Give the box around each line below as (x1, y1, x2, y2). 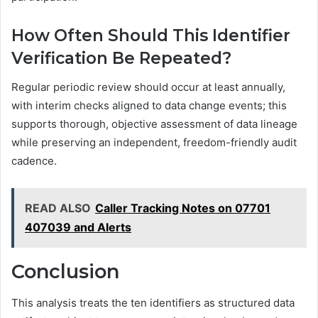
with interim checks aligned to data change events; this (11, 98, 287, 112)
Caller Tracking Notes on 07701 (95, 200, 270, 215)
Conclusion (11, 259, 119, 283)
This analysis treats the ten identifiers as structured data (11, 296, 295, 310)
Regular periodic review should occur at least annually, (11, 79, 285, 94)
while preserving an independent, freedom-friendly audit (11, 135, 297, 149)
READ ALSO (25, 200, 91, 215)
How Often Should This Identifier (11, 26, 290, 46)
